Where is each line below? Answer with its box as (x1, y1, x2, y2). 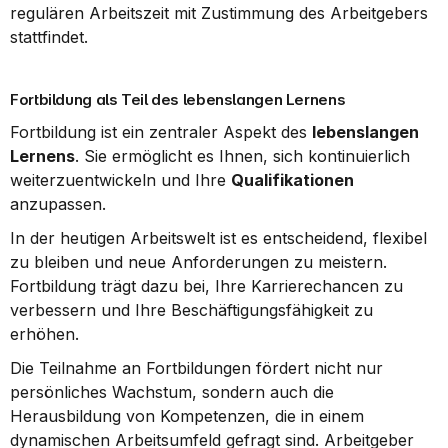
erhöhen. (10, 324, 79, 344)
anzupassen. (10, 194, 106, 214)
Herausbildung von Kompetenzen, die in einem (10, 406, 364, 426)
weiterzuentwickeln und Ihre (10, 170, 231, 190)
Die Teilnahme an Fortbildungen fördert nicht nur (10, 358, 383, 378)
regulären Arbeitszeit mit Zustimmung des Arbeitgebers (10, 3, 428, 23)
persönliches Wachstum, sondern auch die (10, 382, 334, 402)
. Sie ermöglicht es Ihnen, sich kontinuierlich (75, 146, 410, 166)
